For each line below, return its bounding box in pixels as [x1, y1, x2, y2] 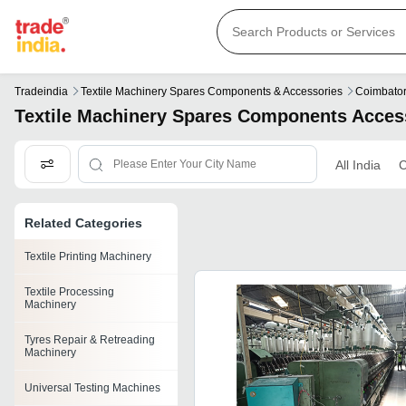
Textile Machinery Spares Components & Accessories [81, 85, 343, 99]
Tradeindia [14, 85, 68, 99]
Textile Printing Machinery [24, 250, 151, 264]
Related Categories [24, 216, 142, 231]
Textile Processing [24, 285, 114, 299]
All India [334, 157, 381, 172]
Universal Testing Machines [24, 382, 160, 395]
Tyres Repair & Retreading [24, 333, 155, 347]
